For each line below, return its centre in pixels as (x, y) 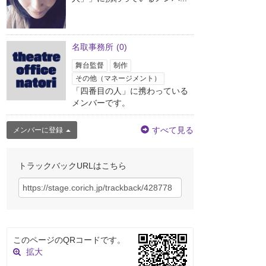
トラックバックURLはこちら (72, 166)
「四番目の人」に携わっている (130, 91)
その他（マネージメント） (118, 79)
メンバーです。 (101, 103)
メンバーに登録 (38, 130)
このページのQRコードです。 (69, 240)
